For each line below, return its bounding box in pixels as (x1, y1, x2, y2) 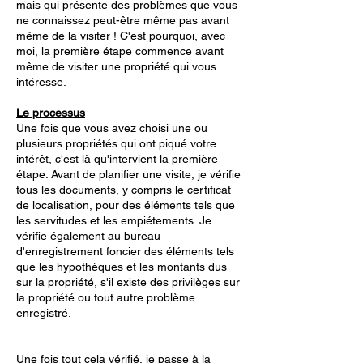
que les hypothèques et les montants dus (16, 260, 227, 273)
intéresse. (16, 75, 70, 88)
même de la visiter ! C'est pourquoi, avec (16, 29, 225, 42)
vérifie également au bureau (16, 229, 160, 242)
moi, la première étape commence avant (16, 45, 224, 58)
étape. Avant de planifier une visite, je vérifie (16, 168, 241, 181)
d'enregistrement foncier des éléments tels (16, 245, 234, 258)
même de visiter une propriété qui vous (16, 60, 216, 73)
